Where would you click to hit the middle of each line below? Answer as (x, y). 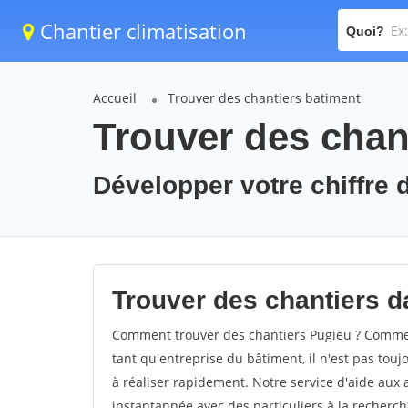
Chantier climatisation (141, 31)
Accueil (115, 98)
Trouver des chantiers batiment (264, 98)
